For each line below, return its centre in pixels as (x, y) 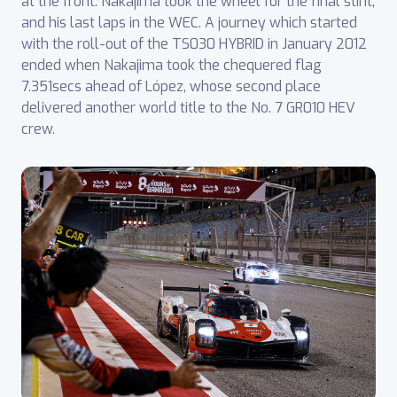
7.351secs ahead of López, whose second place (171, 87)
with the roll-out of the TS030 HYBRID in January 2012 (194, 44)
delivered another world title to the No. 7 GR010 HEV (188, 108)
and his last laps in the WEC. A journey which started (189, 23)
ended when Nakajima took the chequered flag (171, 66)
